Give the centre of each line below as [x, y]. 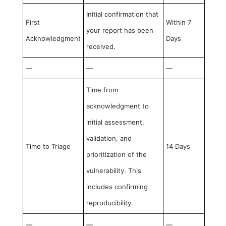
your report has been [120, 30]
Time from [102, 90]
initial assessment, [115, 122]
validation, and [109, 138]
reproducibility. [110, 203]
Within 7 [179, 22]
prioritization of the [117, 154]
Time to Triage [48, 146]
